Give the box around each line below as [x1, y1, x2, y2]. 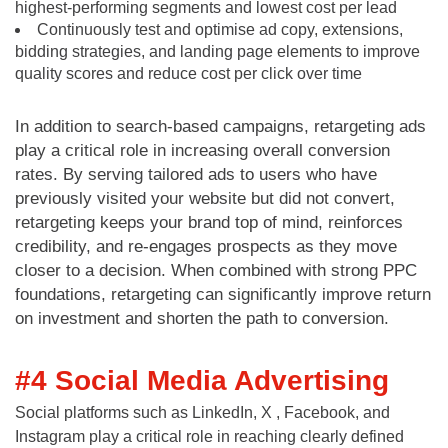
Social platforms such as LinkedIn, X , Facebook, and [15, 403, 390, 421]
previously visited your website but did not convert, [15, 188, 395, 208]
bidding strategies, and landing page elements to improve [15, 42, 420, 60]
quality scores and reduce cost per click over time [15, 64, 362, 82]
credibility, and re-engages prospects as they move [15, 236, 397, 256]
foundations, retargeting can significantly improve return [15, 284, 431, 304]
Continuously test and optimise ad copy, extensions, [37, 20, 403, 38]
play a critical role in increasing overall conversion [15, 140, 390, 160]
